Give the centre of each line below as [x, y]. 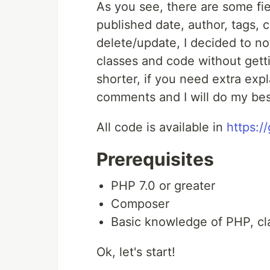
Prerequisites [155, 159]
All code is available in [162, 127]
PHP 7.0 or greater [163, 186]
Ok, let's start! [136, 252]
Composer [140, 204]
